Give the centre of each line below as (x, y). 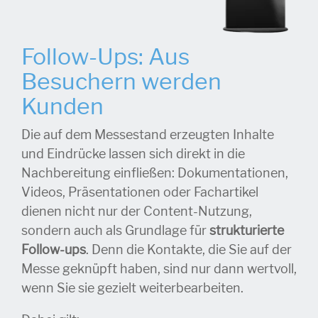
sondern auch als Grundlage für (115, 230)
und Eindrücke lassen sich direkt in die (133, 154)
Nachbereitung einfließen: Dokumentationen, (155, 173)
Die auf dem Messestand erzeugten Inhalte (148, 135)
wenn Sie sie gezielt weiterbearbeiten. (134, 288)
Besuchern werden (121, 81)
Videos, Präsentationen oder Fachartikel (140, 192)
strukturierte (247, 230)
